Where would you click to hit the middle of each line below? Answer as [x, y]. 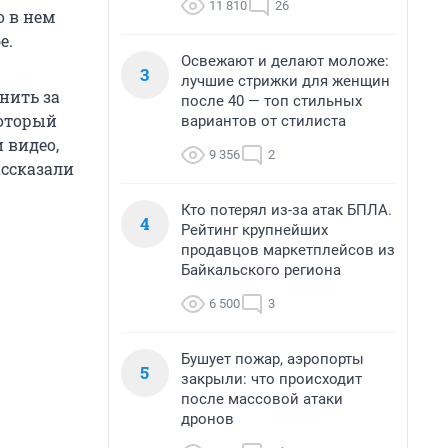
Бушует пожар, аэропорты [272, 359]
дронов [207, 419]
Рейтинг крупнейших [254, 230]
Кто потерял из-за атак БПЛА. [286, 210]
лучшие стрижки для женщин [285, 81]
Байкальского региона [261, 270]
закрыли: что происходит [271, 379]
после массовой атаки [262, 399]
